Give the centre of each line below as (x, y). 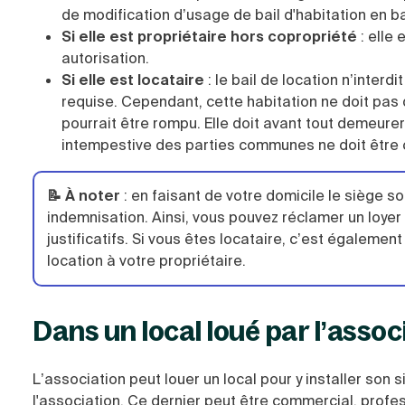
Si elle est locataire (133, 80)
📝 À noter (84, 196)
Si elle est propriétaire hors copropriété (209, 37)
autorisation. (105, 58)
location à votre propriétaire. (146, 261)
